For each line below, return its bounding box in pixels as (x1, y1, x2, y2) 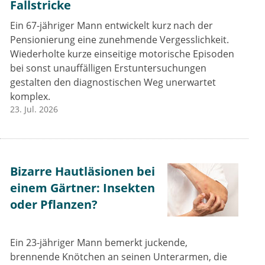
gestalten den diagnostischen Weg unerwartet (10, 76, 216, 89)
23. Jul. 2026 (10, 104, 58, 115)
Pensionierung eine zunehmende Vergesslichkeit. (10, 33, 229, 47)
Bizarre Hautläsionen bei (10, 163, 155, 180)
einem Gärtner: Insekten (10, 180, 155, 196)
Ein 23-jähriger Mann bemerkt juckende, (10, 236, 188, 250)
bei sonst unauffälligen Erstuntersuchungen (10, 62, 206, 75)
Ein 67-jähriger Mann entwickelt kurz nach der (10, 19, 213, 33)
